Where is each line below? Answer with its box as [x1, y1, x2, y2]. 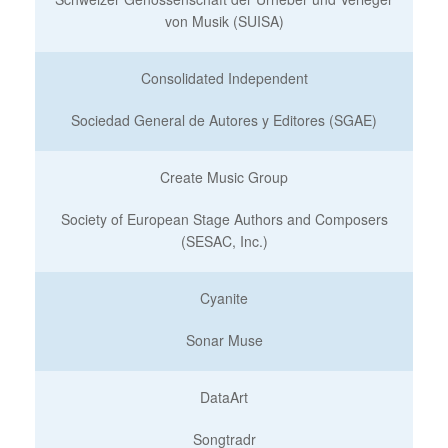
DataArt [200, 387, 248, 407]
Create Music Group [160, 167, 288, 187]
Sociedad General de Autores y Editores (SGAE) [71, 110, 377, 130]
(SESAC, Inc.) [180, 231, 268, 251]
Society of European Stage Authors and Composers [60, 209, 388, 229]
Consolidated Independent [140, 68, 308, 88]
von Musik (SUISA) [164, 11, 284, 31]
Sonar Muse [185, 330, 263, 350]
